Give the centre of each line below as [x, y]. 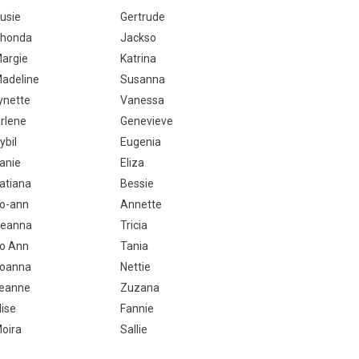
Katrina [138, 58]
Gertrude [142, 17]
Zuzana [139, 288]
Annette [141, 204]
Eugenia [140, 142]
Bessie [137, 184]
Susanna [142, 79]
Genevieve [146, 121]
